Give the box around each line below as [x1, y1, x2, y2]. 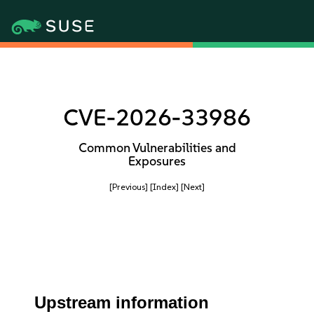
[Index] [150, 182, 179, 192]
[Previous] [109, 182, 148, 192]
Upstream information [34, 293, 210, 312]
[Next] [181, 182, 205, 192]
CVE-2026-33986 [63, 104, 251, 131]
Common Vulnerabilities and [78, 140, 236, 156]
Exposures [128, 153, 186, 169]
